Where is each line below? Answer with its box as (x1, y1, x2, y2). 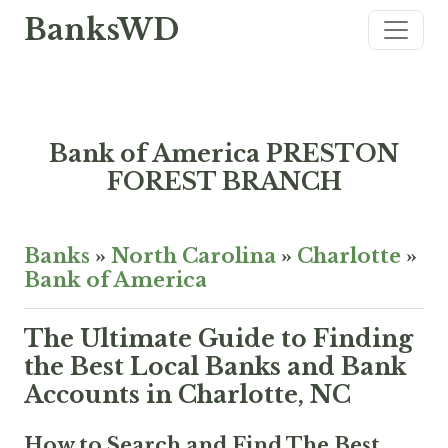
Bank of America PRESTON (49, 139, 399, 168)
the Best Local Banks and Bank (24, 352, 406, 381)
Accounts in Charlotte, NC (24, 380, 351, 409)
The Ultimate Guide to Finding (24, 324, 413, 353)
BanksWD (24, 12, 179, 48)
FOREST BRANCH (106, 167, 342, 196)
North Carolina (111, 244, 276, 268)
